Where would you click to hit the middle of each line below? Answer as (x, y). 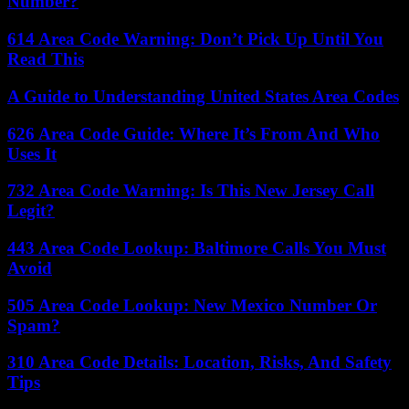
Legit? (31, 211)
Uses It (32, 153)
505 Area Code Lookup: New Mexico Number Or (192, 305)
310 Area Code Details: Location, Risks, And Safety (199, 362)
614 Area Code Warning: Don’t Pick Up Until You (195, 39)
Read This (46, 59)
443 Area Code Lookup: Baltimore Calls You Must (197, 247)
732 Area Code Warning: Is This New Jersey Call (191, 191)
